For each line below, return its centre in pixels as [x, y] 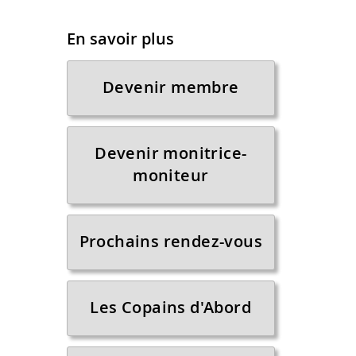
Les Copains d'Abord [171, 307]
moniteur [171, 175]
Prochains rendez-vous [170, 241]
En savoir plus [120, 39]
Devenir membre [170, 87]
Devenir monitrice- [171, 153]
